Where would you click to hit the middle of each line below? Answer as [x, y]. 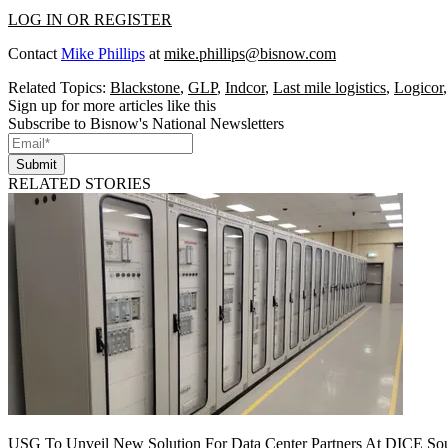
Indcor [245, 87]
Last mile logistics [329, 87]
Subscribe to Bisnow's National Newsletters [146, 123]
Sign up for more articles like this [112, 105]
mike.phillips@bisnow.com [250, 53]
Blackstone [145, 87]
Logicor [418, 87]
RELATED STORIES [79, 183]
